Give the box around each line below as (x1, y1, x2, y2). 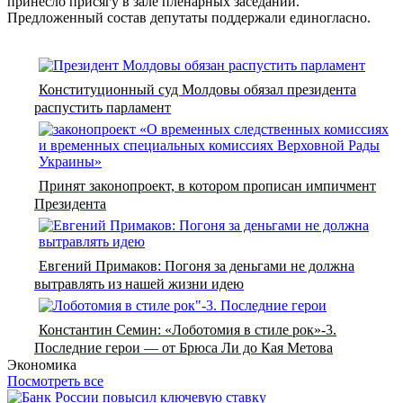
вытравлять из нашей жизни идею (34, 275, 244, 291)
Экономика (7, 356, 76, 372)
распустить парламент (34, 99, 171, 115)
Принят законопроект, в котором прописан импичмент (39, 177, 376, 193)
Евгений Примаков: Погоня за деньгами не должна (39, 257, 354, 273)
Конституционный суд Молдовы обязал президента (39, 81, 356, 97)
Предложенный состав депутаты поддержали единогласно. (7, 9, 371, 25)
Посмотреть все (7, 372, 103, 389)
